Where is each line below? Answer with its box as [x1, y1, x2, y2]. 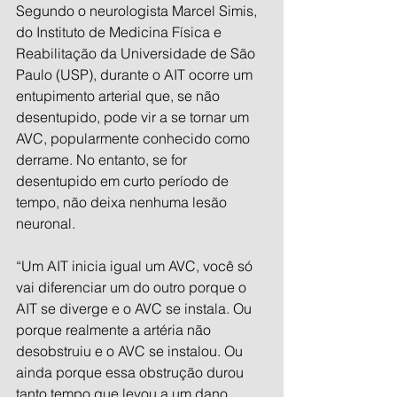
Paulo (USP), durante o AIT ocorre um [16, 66, 256, 83]
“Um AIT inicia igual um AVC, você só [16, 257, 256, 275]
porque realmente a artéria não [16, 321, 214, 339]
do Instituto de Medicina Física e [16, 23, 225, 41]
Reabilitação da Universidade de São [16, 44, 259, 62]
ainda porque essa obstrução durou [16, 363, 247, 381]
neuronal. [16, 214, 75, 232]
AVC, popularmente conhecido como [16, 129, 253, 147]
